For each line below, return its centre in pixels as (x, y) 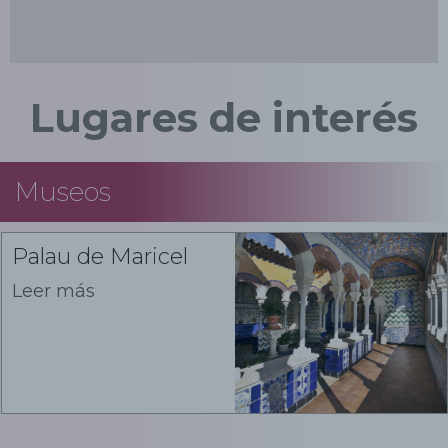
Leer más (53, 290)
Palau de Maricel (100, 256)
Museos (63, 191)
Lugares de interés (224, 117)
